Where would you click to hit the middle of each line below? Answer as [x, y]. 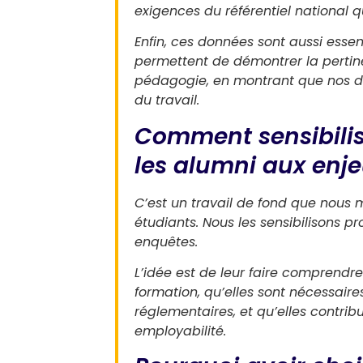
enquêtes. [166, 241]
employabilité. [180, 331]
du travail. [167, 100]
